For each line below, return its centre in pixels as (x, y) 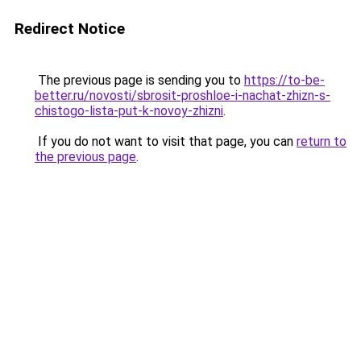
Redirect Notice (70, 29)
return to (322, 141)
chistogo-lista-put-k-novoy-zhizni (129, 111)
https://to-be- (284, 80)
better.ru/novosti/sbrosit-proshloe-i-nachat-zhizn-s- (183, 95)
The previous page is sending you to (139, 80)
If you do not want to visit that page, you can (166, 141)
